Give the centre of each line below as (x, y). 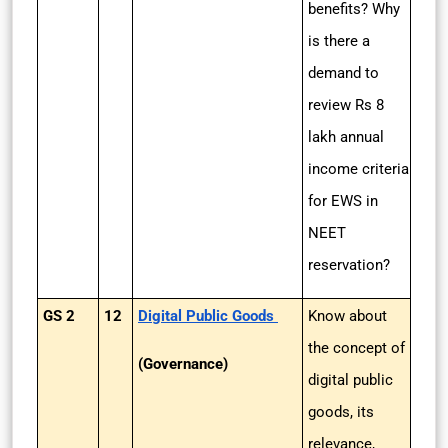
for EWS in (343, 201)
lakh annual (346, 137)
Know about (347, 316)
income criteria (358, 169)
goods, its (341, 412)
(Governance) (183, 364)
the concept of (356, 348)
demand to (343, 73)
